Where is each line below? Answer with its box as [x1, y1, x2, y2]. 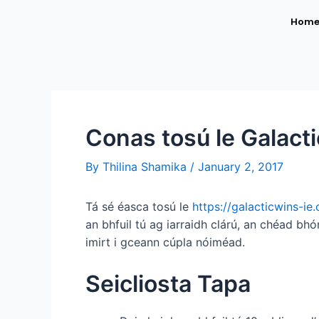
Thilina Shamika [103, 159, 190, 174]
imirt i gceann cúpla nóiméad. [85, 235, 245, 249]
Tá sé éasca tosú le [85, 199, 192, 214]
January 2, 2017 [198, 159, 283, 174]
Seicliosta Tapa [85, 269, 251, 298]
